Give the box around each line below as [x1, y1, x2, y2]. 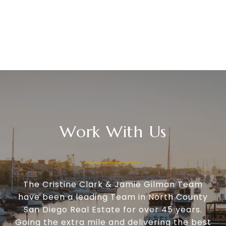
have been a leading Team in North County [18, 191, 208, 203]
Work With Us [60, 122, 166, 142]
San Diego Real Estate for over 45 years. [24, 204, 202, 216]
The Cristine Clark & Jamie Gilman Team [23, 179, 203, 191]
